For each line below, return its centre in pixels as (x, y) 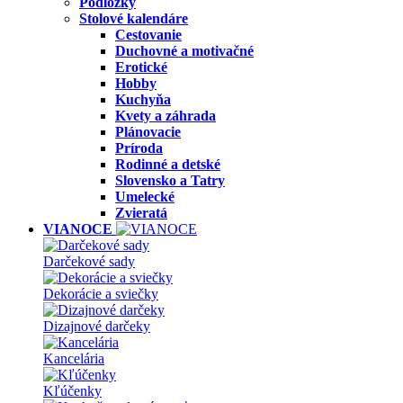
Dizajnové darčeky (97, 326)
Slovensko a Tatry (170, 180)
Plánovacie (148, 132)
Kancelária (74, 358)
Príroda (139, 148)
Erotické (141, 67)
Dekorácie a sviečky (101, 294)
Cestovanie (148, 35)
